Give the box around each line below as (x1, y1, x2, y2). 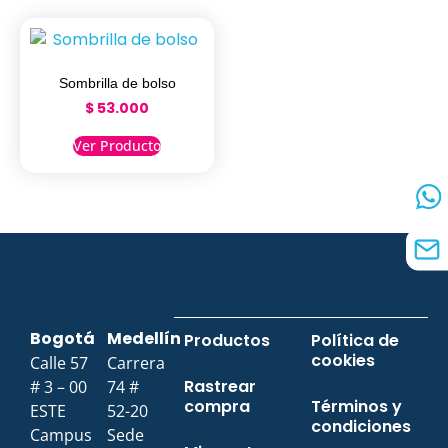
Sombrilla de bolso (58, 75, 176, 91)
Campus (30, 424, 92, 446)
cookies (311, 349, 376, 372)
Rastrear (184, 375, 257, 398)
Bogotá (30, 327, 95, 350)
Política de (311, 329, 400, 352)
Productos (184, 329, 271, 352)
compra (184, 395, 251, 418)
